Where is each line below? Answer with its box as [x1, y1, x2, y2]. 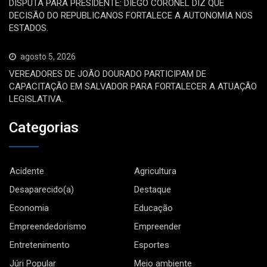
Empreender [134, 221, 181, 232]
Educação [134, 202, 173, 213]
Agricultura [134, 165, 176, 176]
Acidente [10, 165, 44, 176]
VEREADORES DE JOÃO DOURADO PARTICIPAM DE [9, 69, 206, 80]
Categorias [9, 119, 79, 136]
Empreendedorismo [10, 221, 86, 232]
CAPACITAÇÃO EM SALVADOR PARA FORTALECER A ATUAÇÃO [9, 81, 257, 92]
